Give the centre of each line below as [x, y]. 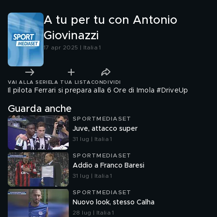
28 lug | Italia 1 [93, 213]
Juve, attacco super [105, 129]
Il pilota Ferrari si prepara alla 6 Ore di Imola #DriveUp [98, 91]
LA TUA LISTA [71, 82]
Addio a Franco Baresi [108, 166]
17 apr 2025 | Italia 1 [72, 47]
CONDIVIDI [106, 82]
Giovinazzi [71, 36]
